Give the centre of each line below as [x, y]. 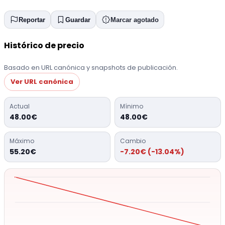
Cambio [133, 141]
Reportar [32, 20]
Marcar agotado [135, 20]
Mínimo [132, 106]
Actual [20, 106]
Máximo [22, 141]
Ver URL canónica [42, 81]
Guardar [78, 20]
